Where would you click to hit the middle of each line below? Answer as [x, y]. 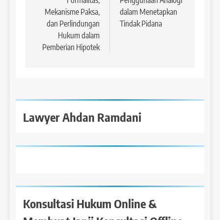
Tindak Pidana [141, 24]
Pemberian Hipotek [71, 47]
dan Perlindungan [73, 24]
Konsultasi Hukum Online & [90, 204]
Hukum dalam [79, 36]
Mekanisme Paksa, [72, 12]
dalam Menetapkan [149, 12]
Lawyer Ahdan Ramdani [82, 117]
